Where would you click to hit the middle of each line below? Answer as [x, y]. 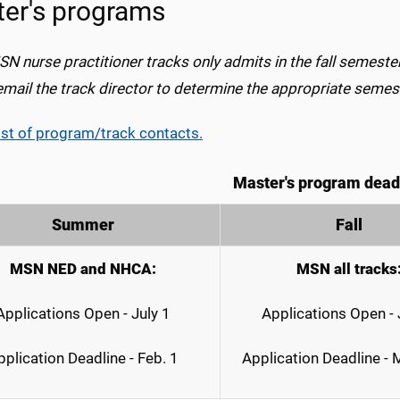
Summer [83, 225]
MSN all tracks [346, 268]
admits [247, 61]
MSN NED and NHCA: [83, 268]
